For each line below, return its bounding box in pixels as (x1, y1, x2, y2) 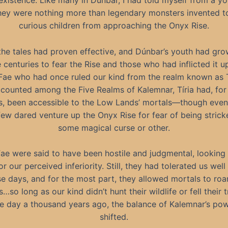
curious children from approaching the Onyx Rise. (19, 20, 209, 31)
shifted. (100, 212, 128, 222)
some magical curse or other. (58, 122, 170, 133)
